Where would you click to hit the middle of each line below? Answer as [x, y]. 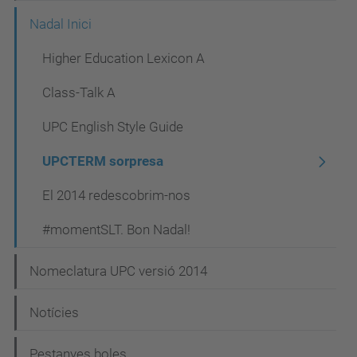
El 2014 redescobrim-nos [116, 195]
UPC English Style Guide [113, 127]
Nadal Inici [61, 24]
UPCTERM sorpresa [103, 161]
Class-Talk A [79, 92]
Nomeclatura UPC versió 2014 [118, 271]
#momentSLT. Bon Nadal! [116, 229]
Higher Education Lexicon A [124, 58]
